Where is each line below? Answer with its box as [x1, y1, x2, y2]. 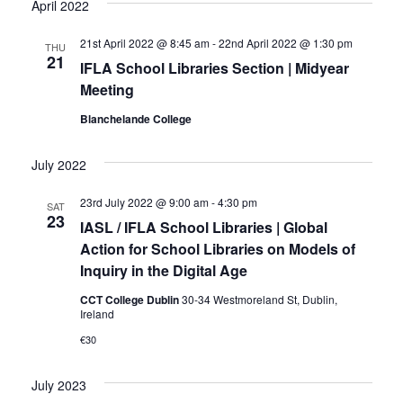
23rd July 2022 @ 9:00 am [79, 193, 209, 210]
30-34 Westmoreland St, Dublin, [181, 291, 337, 307]
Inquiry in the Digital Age [79, 259, 247, 281]
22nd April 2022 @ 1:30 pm [218, 34, 353, 50]
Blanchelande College [79, 110, 192, 127]
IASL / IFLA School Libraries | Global [79, 216, 327, 237]
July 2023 [31, 375, 86, 394]
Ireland [79, 305, 114, 321]
